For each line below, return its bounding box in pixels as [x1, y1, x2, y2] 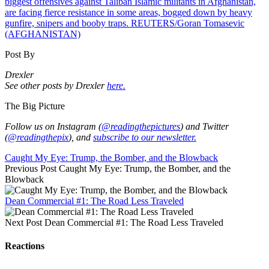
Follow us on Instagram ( [5, 121, 101, 131]
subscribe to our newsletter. [93, 131, 196, 142]
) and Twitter [180, 121, 229, 131]
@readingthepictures [101, 121, 180, 131]
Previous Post [5, 163, 56, 174]
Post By [5, 49, 35, 59]
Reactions [5, 241, 44, 252]
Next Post [5, 217, 42, 228]
